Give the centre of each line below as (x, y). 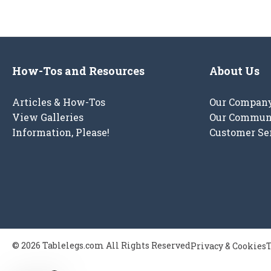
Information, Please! (61, 132)
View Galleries (48, 117)
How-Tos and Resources (78, 71)
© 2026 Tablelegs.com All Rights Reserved (101, 246)
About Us (234, 71)
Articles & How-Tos (59, 102)
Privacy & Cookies (228, 246)
